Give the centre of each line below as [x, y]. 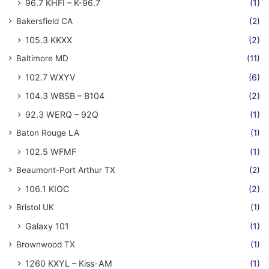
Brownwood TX [46, 245]
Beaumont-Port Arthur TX [66, 170]
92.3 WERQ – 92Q [62, 115]
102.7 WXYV [50, 77]
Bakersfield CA [44, 21]
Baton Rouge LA [48, 133]
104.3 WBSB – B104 [65, 96]
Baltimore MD [42, 59]
